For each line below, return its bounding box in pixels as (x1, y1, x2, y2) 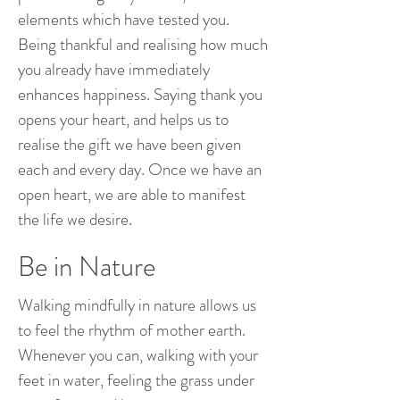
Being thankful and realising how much (18, 32, 268, 56)
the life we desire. (18, 207, 136, 231)
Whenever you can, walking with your (18, 343, 258, 367)
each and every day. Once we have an (18, 157, 262, 181)
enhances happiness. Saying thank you (18, 82, 262, 106)
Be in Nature (18, 246, 155, 287)
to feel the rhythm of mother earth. (18, 318, 246, 342)
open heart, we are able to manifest (18, 182, 246, 206)
